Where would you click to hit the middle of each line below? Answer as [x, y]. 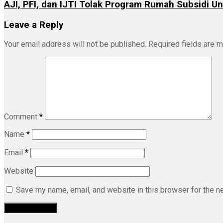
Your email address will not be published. [75, 44]
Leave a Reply [34, 25]
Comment [22, 117]
